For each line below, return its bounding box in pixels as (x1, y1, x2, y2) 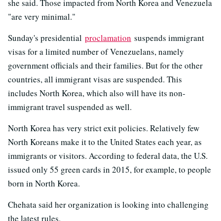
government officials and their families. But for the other (8, 59, 203, 71)
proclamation (85, 32, 131, 43)
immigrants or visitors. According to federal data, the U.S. (8, 149, 208, 161)
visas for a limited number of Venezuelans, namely (8, 45, 184, 57)
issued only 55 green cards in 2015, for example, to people (8, 163, 211, 175)
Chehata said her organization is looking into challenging (8, 198, 209, 210)
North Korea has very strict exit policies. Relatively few (8, 122, 199, 134)
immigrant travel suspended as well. (8, 101, 132, 112)
